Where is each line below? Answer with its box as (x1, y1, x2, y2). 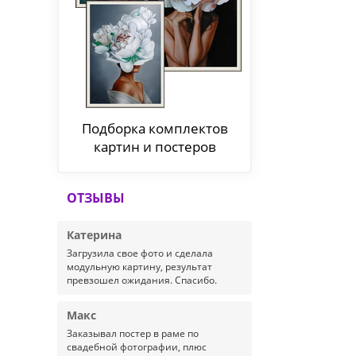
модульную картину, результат (67, 260, 212, 273)
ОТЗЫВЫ (67, 189, 125, 207)
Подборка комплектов (81, 119, 228, 137)
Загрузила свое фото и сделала (67, 246, 213, 260)
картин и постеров (93, 137, 216, 156)
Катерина (67, 227, 122, 242)
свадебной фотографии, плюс (67, 340, 207, 354)
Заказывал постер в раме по (67, 327, 199, 340)
